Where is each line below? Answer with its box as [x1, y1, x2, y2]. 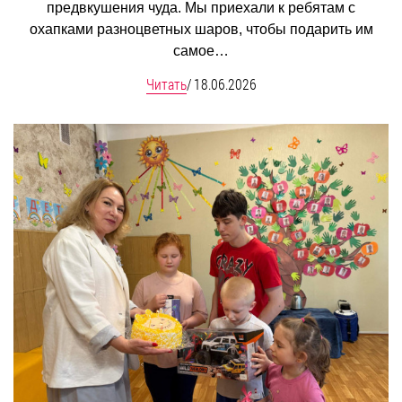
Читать [145, 74, 187, 93]
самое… [173, 42, 229, 58]
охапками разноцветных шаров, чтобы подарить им [29, 21, 373, 37]
